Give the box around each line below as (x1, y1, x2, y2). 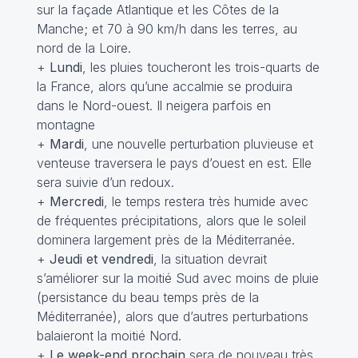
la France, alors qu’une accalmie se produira (36, 78, 292, 94)
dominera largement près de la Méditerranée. (36, 232, 295, 248)
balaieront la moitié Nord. (36, 328, 181, 344)
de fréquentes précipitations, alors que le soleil (36, 213, 306, 229)
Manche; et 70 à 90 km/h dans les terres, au (36, 21, 297, 37)
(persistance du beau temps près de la (36, 289, 259, 305)
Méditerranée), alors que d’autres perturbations (36, 308, 308, 324)
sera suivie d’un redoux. (36, 174, 174, 190)
